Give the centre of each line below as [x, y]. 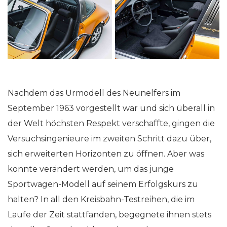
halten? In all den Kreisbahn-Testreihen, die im [101, 199]
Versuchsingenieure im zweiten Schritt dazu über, [109, 139]
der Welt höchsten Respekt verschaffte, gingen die [111, 123]
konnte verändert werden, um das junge [91, 169]
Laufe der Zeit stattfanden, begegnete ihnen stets [109, 215]
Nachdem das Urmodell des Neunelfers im [94, 93]
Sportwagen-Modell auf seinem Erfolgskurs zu [103, 184]
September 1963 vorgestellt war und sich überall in [111, 108]
